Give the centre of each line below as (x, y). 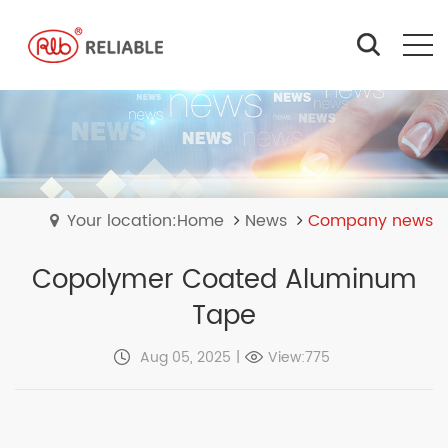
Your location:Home (145, 220)
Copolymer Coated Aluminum (224, 280)
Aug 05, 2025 (183, 357)
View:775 (299, 357)
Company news (370, 220)
